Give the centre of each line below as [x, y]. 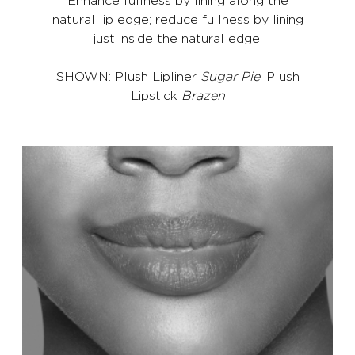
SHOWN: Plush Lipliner [128, 76]
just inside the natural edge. [177, 38]
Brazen [203, 95]
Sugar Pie [230, 76]
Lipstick [156, 95]
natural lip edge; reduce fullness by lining [177, 19]
